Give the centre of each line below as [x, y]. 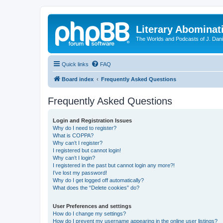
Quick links [75, 64]
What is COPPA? [73, 135]
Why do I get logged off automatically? [98, 180]
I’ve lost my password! [80, 172]
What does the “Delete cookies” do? [96, 187]
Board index [78, 79]
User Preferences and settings [92, 206]
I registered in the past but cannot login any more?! [114, 165]
